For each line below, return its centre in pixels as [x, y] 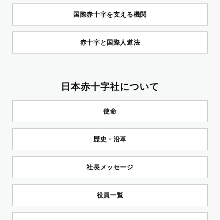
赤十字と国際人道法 [110, 42]
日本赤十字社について [110, 87]
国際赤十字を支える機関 [110, 14]
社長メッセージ [110, 167]
